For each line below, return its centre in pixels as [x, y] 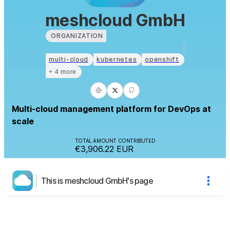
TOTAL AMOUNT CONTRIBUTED [115, 140]
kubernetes [117, 59]
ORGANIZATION [77, 35]
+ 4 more [63, 72]
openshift [162, 59]
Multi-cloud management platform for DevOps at [111, 109]
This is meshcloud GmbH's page [97, 180]
